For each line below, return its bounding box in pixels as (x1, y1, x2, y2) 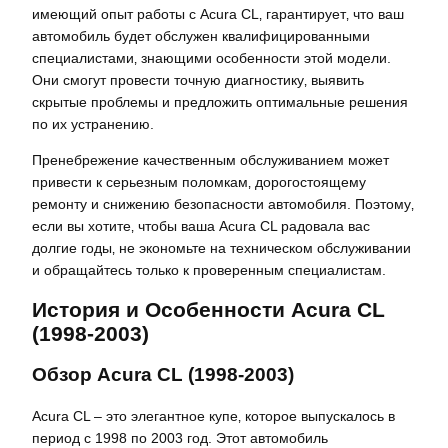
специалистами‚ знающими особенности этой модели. (32, 49, 391, 66)
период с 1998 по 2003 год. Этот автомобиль (32, 429, 328, 446)
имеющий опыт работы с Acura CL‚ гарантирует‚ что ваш (32, 5, 404, 22)
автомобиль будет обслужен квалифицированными (32, 27, 370, 44)
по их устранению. (32, 115, 154, 132)
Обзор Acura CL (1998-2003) (32, 364, 294, 386)
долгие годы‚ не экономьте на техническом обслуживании (32, 239, 411, 256)
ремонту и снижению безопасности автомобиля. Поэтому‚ (32, 195, 414, 212)
